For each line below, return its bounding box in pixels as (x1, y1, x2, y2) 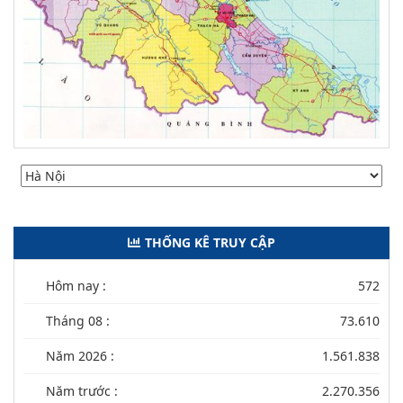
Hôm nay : (46, 276, 106, 294)
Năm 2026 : (46, 346, 114, 364)
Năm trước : (46, 381, 118, 399)
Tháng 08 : (46, 311, 110, 329)
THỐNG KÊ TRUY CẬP (145, 233, 275, 251)
